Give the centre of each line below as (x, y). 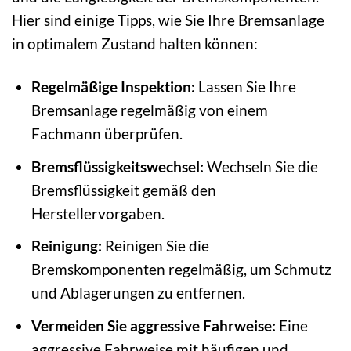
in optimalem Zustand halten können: (135, 44)
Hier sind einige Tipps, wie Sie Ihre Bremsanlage (168, 20)
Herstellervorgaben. (98, 213)
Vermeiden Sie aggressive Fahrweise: (153, 325)
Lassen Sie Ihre (245, 87)
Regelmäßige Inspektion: (113, 87)
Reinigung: (66, 246)
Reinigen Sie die (155, 246)
